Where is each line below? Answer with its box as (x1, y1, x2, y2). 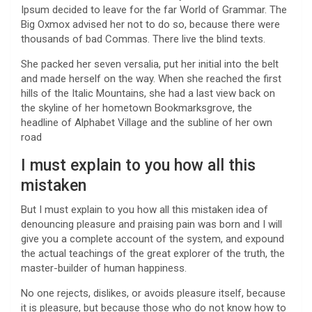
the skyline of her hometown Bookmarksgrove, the (21, 101, 252, 114)
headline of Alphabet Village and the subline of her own (21, 116, 272, 129)
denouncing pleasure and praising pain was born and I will (21, 217, 282, 231)
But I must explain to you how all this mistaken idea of (21, 203, 268, 216)
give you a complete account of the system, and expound (21, 232, 284, 245)
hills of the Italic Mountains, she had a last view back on (21, 86, 275, 100)
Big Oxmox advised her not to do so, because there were (21, 17, 280, 31)
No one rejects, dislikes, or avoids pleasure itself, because (21, 286, 286, 299)
